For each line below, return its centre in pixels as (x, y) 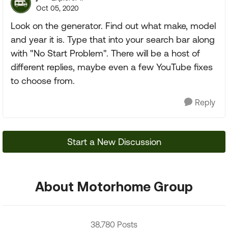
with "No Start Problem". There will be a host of (105, 53)
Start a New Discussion (114, 142)
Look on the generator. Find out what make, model (113, 26)
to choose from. (43, 81)
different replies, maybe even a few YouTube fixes (112, 67)
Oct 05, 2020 (58, 8)
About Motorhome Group (114, 186)
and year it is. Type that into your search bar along (113, 39)
